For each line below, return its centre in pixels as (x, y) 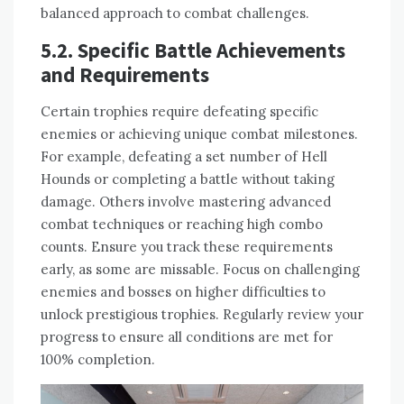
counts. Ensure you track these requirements (187, 246)
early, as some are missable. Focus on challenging (200, 269)
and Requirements (125, 74)
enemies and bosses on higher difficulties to (183, 291)
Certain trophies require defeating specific (179, 111)
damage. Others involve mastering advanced (186, 201)
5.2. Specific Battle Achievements (193, 50)
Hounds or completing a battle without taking (188, 179)
